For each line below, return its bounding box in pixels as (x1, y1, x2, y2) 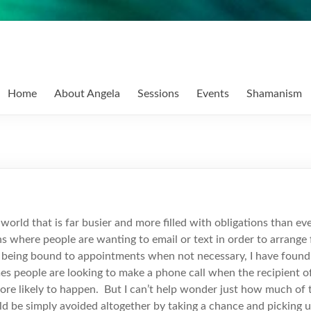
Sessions (137, 88, 179, 99)
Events (196, 88, 229, 99)
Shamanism (246, 88, 302, 99)
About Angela (54, 88, 120, 99)
